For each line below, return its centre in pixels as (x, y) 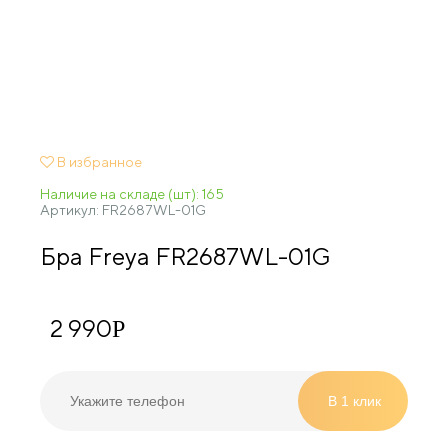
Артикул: (70, 210)
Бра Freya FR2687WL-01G (185, 256)
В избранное (99, 162)
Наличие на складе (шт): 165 (131, 194)
